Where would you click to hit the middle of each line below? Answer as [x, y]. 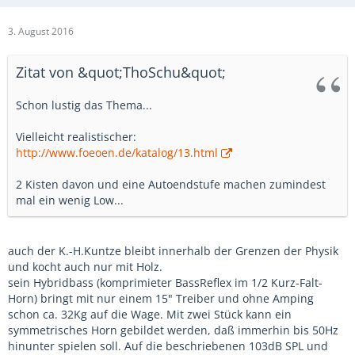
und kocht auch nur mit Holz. [85, 267]
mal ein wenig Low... [70, 200]
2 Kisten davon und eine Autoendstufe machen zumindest [171, 184]
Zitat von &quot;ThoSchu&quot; [121, 72]
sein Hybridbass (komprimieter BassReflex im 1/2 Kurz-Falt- [165, 282]
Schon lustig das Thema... [84, 105]
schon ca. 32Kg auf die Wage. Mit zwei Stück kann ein [150, 314]
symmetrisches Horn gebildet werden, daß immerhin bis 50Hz [173, 330]
